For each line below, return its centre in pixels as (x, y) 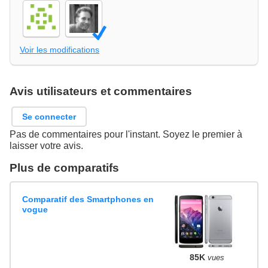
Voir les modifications (60, 49)
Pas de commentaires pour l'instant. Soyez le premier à (126, 135)
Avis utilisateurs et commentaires (101, 91)
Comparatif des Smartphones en (88, 199)
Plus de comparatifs (64, 168)
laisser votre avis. (46, 146)
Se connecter (49, 116)
